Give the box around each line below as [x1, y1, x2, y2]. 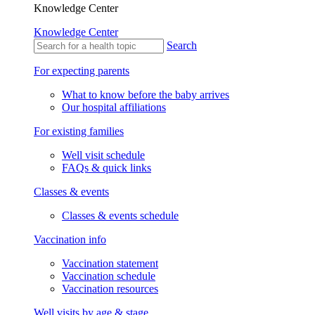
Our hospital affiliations [62, 101, 166, 114]
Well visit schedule [62, 149, 145, 162]
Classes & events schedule [62, 210, 179, 222]
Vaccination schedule [62, 270, 155, 283]
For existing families [34, 125, 124, 138]
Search [167, 39, 197, 52]
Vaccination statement [62, 257, 158, 270]
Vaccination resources [62, 283, 158, 295]
